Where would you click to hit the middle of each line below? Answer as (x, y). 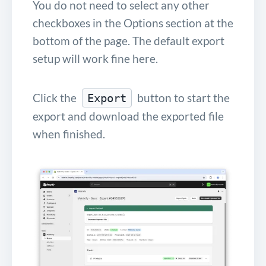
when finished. (69, 134)
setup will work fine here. (95, 58)
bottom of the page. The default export (129, 40)
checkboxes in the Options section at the (133, 23)
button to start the (182, 97)
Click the (56, 97)
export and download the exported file (128, 116)
